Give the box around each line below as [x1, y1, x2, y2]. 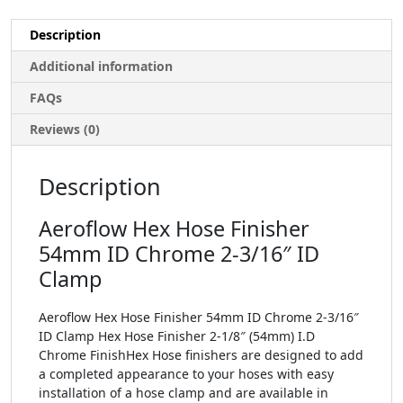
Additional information [30, 57, 173, 75]
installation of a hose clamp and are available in [39, 383, 328, 401]
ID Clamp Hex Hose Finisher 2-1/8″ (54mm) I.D [39, 327, 315, 345]
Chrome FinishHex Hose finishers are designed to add [39, 345, 363, 363]
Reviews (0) [30, 120, 100, 138]
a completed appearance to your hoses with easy [39, 364, 334, 382]
